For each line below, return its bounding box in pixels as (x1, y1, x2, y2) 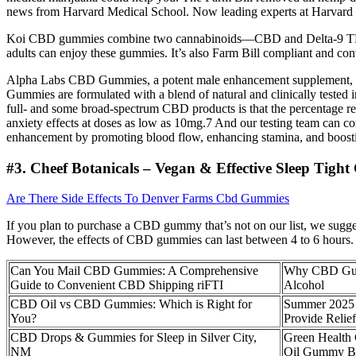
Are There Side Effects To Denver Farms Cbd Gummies (6, 192, 289, 206)
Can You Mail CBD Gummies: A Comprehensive (10, 264, 258, 278)
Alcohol (284, 278, 324, 292)
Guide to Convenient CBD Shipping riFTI (10, 278, 223, 292)
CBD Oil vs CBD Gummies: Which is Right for (10, 297, 252, 311)
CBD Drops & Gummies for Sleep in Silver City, (10, 331, 257, 345)
